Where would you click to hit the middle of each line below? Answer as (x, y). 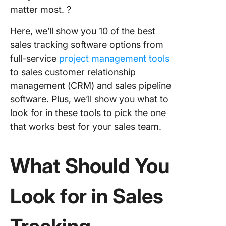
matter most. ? (41, 9)
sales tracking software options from (87, 45)
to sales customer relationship (73, 72)
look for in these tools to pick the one (88, 113)
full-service (35, 58)
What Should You (90, 166)
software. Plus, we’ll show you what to (89, 99)
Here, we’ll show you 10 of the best (83, 31)
